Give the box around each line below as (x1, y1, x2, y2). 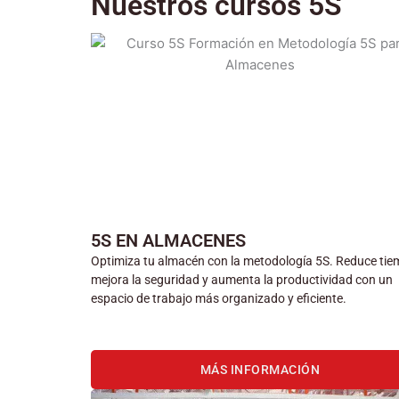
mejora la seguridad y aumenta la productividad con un (91, 273, 393, 287)
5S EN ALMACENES (91, 230, 246, 251)
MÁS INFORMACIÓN (199, 362, 321, 377)
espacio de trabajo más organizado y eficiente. (91, 291, 346, 305)
